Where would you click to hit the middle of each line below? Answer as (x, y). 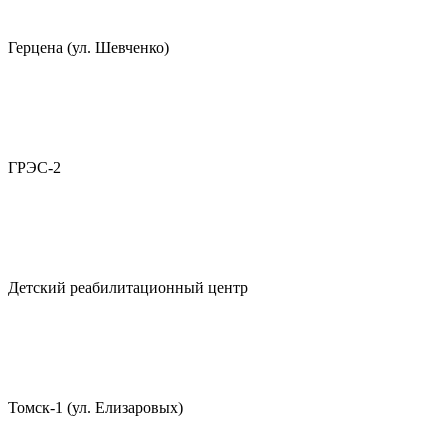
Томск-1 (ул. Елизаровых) (95, 407)
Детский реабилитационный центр (128, 287)
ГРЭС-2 (34, 167)
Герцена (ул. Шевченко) (88, 47)
